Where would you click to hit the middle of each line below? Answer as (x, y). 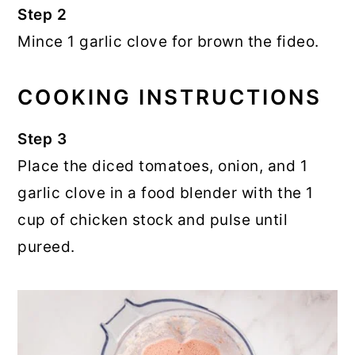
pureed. (46, 247)
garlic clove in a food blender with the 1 (166, 193)
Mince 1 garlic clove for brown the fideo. (168, 42)
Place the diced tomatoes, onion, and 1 (163, 166)
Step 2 (42, 15)
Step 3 (42, 139)
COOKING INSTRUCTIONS (170, 97)
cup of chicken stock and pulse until (153, 220)
